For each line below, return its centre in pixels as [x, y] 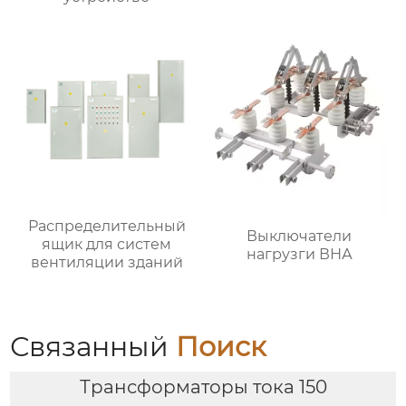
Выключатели [300, 236]
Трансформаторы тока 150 [203, 387]
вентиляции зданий [106, 262]
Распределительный [106, 226]
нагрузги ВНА [299, 254]
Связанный [93, 346]
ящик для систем [107, 244]
